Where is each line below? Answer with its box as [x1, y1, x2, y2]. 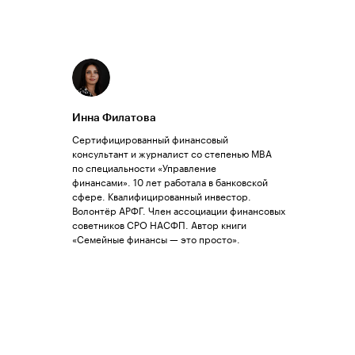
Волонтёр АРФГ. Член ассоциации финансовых [72, 202, 285, 217]
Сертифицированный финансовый [72, 131, 228, 146]
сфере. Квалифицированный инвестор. [72, 188, 251, 203]
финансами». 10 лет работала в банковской [72, 174, 268, 189]
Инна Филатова [72, 110, 156, 124]
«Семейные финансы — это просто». [72, 231, 240, 246]
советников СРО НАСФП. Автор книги [72, 216, 246, 231]
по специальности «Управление [72, 159, 216, 174]
